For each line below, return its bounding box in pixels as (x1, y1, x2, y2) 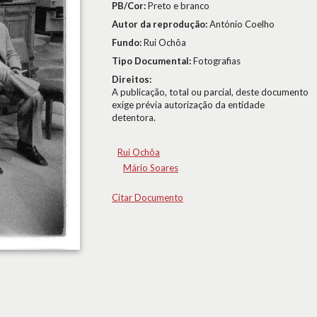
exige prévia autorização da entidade (112, 99, 265, 110)
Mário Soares (123, 162, 178, 173)
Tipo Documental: (112, 55, 193, 67)
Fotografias (193, 55, 241, 67)
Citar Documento (112, 192, 183, 203)
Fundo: (112, 37, 144, 48)
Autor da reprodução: (112, 18, 209, 30)
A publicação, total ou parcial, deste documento (112, 86, 309, 98)
